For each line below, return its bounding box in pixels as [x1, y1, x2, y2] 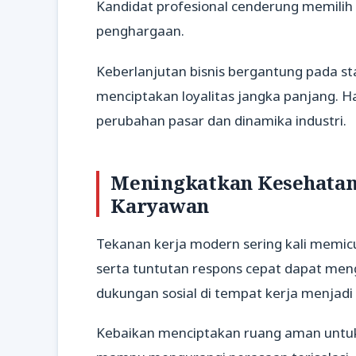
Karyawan [110, 192, 210, 219]
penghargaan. [96, 21, 184, 41]
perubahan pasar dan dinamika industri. [96, 110, 346, 130]
